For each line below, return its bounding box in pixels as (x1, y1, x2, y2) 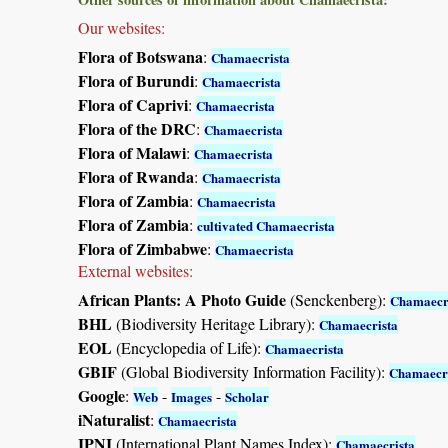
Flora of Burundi (78, 68, 194, 92)
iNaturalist (78, 407, 150, 431)
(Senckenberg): (286, 288, 390, 310)
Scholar (225, 386, 269, 406)
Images (171, 386, 212, 406)
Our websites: (78, 16, 165, 38)
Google (78, 383, 125, 407)
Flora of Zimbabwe (78, 236, 207, 260)
